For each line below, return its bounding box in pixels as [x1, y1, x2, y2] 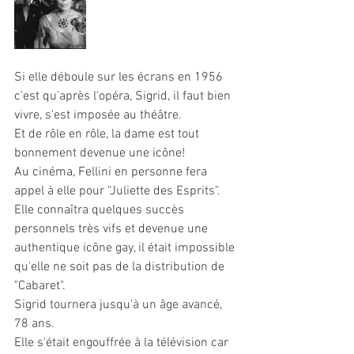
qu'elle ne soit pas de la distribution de [14, 259, 228, 276]
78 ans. [14, 316, 55, 333]
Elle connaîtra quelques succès [14, 202, 187, 219]
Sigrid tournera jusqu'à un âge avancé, [14, 297, 225, 314]
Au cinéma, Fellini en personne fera [14, 164, 210, 181]
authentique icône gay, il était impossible [14, 240, 238, 257]
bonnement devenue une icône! [14, 145, 188, 162]
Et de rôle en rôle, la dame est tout [14, 126, 202, 143]
